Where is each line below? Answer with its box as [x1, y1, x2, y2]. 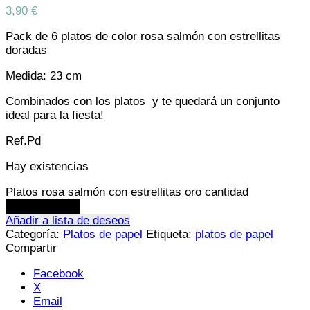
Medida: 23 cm [6, 69, 82, 83]
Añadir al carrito [11, 201, 74, 212]
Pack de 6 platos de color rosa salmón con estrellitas [6, 30, 280, 44]
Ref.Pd [6, 134, 41, 148]
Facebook [33, 267, 84, 281]
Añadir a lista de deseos [6, 214, 130, 228]
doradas [6, 44, 47, 57]
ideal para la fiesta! [6, 109, 104, 122]
